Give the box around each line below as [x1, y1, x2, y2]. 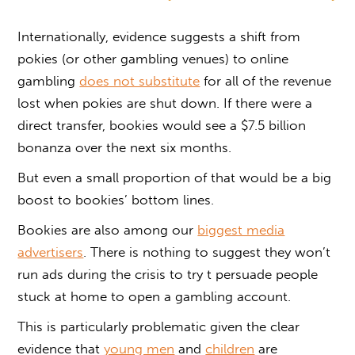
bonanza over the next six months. [17, 139, 232, 155]
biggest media [197, 221, 285, 238]
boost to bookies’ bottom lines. [17, 191, 215, 208]
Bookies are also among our [17, 221, 198, 238]
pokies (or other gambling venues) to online [17, 50, 289, 67]
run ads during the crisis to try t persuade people [17, 265, 319, 282]
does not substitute [79, 72, 200, 89]
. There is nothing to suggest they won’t [83, 243, 331, 260]
